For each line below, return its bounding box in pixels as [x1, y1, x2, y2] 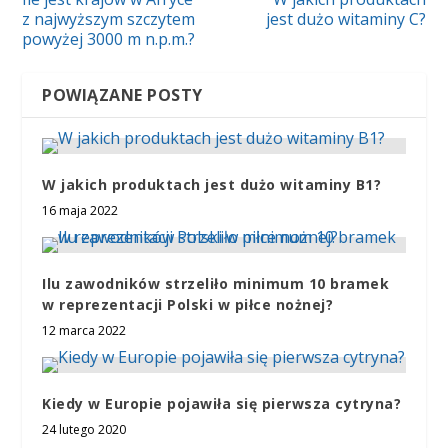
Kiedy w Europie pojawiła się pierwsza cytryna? [42, 393, 402, 413]
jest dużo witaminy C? [265, 7, 426, 30]
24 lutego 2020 [42, 420, 127, 438]
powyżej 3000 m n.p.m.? [22, 27, 196, 50]
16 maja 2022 [42, 201, 119, 219]
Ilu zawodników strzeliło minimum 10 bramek [42, 273, 390, 293]
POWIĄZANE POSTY [42, 83, 203, 106]
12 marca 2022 [42, 321, 127, 339]
